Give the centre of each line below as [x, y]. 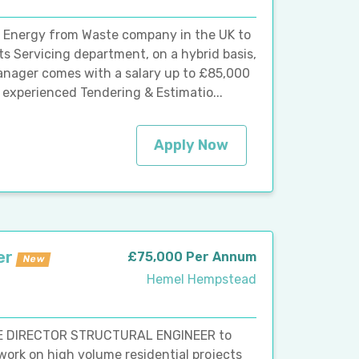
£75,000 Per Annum [192, 256]
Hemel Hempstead [201, 279]
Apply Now [192, 145]
